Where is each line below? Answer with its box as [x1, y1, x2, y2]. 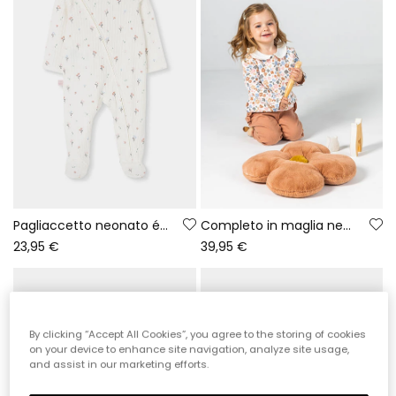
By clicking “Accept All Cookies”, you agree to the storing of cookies [29, 326, 367, 341]
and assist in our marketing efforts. [29, 356, 209, 371]
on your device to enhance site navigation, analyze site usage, [29, 341, 350, 356]
